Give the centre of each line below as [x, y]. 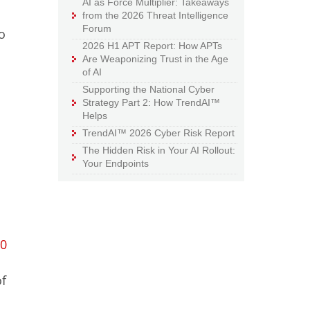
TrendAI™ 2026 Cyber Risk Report [159, 133]
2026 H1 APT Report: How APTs [153, 46]
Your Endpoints [116, 164]
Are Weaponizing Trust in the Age [156, 59]
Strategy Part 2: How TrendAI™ [152, 103]
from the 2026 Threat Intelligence [156, 16]
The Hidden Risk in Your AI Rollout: [159, 151]
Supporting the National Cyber [149, 90]
